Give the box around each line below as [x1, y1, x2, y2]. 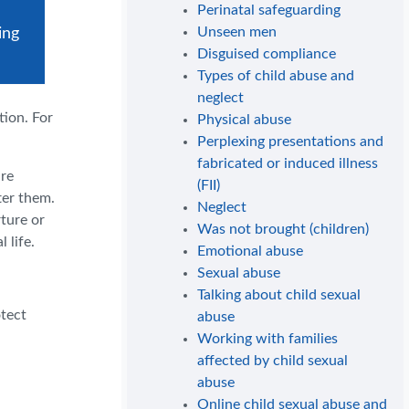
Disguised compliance [197, 47, 337, 62]
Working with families [197, 331, 339, 347]
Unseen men [197, 25, 278, 40]
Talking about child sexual [197, 288, 362, 303]
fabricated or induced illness [197, 156, 379, 172]
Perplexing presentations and [197, 134, 384, 150]
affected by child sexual [197, 353, 349, 369]
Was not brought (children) [197, 222, 370, 237]
